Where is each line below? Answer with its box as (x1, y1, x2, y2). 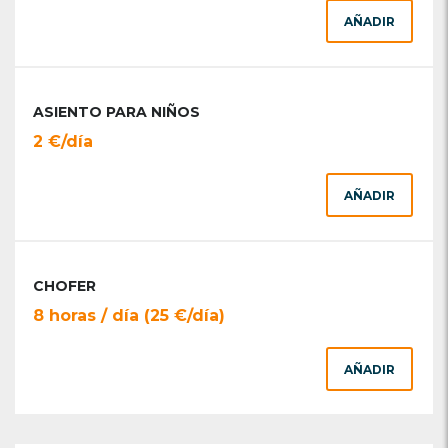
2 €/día (33, 132, 93, 151)
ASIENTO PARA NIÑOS (33, 103, 200, 121)
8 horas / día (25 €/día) (33, 306, 225, 325)
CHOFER (33, 277, 96, 295)
